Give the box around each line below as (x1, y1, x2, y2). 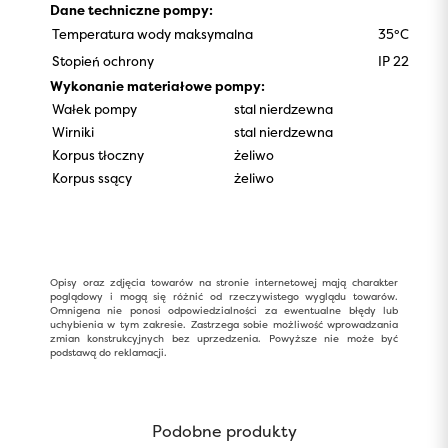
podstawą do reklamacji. (50, 346, 167, 359)
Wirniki (52, 123, 94, 141)
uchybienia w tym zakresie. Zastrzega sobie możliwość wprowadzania (50, 318, 398, 331)
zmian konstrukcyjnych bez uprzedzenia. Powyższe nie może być (50, 332, 398, 345)
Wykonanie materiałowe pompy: (50, 77, 265, 95)
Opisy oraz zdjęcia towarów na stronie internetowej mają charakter (50, 276, 398, 289)
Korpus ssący (52, 169, 132, 187)
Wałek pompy (52, 100, 137, 118)
